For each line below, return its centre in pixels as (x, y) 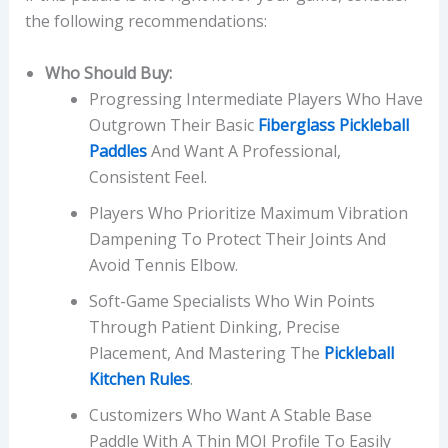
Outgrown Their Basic (173, 124)
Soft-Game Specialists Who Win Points (231, 300)
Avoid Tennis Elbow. (163, 264)
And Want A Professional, (243, 150)
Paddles (117, 150)
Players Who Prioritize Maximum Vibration (248, 212)
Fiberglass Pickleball (333, 124)
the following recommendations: (145, 21)
